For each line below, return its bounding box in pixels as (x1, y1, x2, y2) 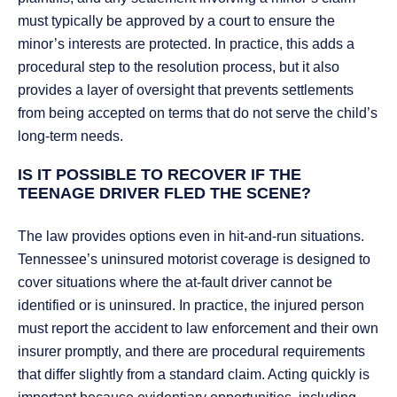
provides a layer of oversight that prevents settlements (18, 82, 354, 98)
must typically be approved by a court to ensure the (18, 13, 335, 29)
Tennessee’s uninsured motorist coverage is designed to (18, 252, 370, 268)
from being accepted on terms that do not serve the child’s (18, 105, 378, 121)
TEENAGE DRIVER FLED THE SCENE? (18, 184, 311, 203)
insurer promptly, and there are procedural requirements (18, 344, 365, 360)
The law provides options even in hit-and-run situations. (18, 229, 364, 245)
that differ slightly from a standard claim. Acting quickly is (18, 367, 370, 383)
